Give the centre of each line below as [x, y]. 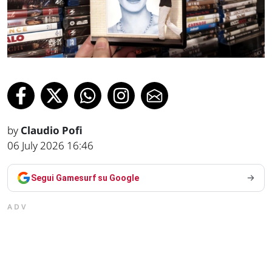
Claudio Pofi [52, 130]
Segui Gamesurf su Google [85, 178]
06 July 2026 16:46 [50, 145]
